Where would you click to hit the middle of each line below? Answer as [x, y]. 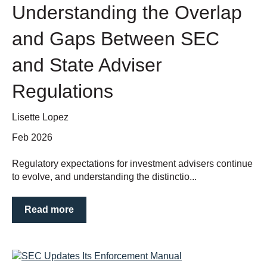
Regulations [63, 91]
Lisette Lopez [40, 117]
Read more [49, 210]
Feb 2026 [32, 137]
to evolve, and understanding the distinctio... [104, 176]
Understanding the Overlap [127, 13]
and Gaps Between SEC [116, 39]
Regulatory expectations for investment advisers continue [132, 163]
